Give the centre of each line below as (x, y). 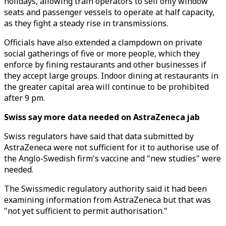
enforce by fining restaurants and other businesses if (105, 65)
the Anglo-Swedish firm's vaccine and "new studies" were (112, 158)
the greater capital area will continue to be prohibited (106, 87)
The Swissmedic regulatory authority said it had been (105, 189)
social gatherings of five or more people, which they (102, 53)
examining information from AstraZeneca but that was (107, 200)
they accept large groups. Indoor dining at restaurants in (111, 76)
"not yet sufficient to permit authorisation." (86, 211)
